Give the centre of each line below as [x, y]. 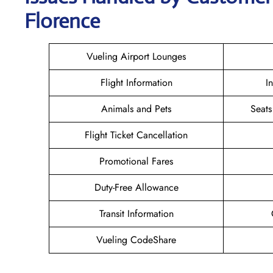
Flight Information [136, 82]
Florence [62, 21]
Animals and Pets [136, 108]
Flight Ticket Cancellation [136, 135]
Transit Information [136, 213]
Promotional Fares [136, 161]
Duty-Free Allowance [136, 187]
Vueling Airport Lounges [136, 56]
